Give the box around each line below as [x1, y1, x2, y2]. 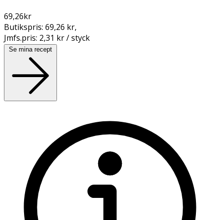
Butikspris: [4, 21, 45, 32]
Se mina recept [9, 45, 52, 53]
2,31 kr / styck [39, 32, 90, 43]
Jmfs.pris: [4, 32, 39, 43]
